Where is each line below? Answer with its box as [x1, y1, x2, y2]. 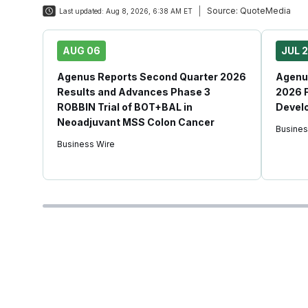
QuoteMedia [238, 5, 291, 16]
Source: [207, 5, 238, 16]
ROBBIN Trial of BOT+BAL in [57, 101, 192, 113]
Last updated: [59, 7, 104, 15]
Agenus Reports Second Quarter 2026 [57, 71, 246, 82]
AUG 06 [63, 45, 100, 56]
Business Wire [57, 139, 115, 149]
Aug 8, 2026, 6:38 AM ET [106, 7, 192, 15]
